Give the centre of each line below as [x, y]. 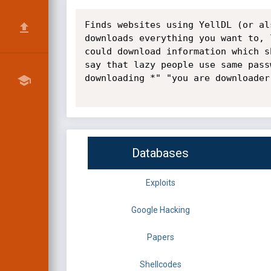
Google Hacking [160, 210]
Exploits [160, 183]
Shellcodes [160, 265]
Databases [160, 153]
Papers [160, 237]
